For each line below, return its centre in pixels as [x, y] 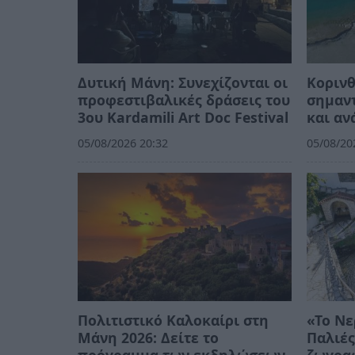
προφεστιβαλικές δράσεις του [184, 99]
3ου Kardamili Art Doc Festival [183, 117]
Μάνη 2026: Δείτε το [148, 338]
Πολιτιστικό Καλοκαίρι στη [173, 320]
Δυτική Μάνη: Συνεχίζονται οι [183, 82]
